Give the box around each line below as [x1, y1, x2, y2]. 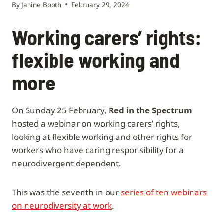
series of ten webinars [121, 186, 207, 198]
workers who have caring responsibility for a [12, 144, 184, 156]
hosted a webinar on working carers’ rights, [12, 117, 180, 129]
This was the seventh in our [12, 186, 121, 198]
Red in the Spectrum [109, 104, 192, 116]
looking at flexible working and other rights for [12, 131, 192, 142]
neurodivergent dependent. [12, 157, 121, 169]
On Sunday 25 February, [12, 104, 109, 116]
